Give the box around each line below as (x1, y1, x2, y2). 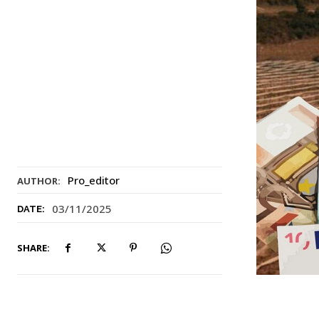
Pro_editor (68, 172, 120, 187)
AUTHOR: (17, 174, 61, 187)
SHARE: (17, 241, 50, 254)
